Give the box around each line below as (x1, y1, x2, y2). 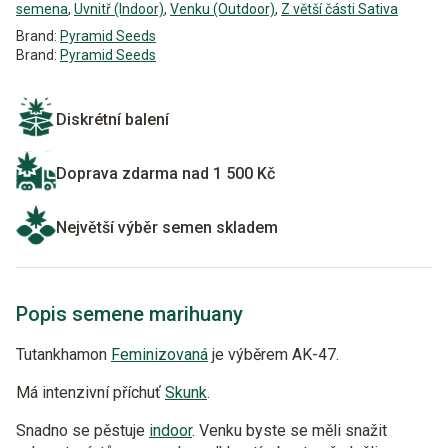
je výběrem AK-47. (208, 345, 339, 364)
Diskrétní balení (56, 110, 169, 129)
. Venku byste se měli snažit (192, 421, 387, 440)
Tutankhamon (16, 345, 111, 364)
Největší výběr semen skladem (56, 218, 278, 237)
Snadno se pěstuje (16, 421, 149, 440)
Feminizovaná (111, 345, 208, 364)
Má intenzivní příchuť (16, 383, 165, 402)
